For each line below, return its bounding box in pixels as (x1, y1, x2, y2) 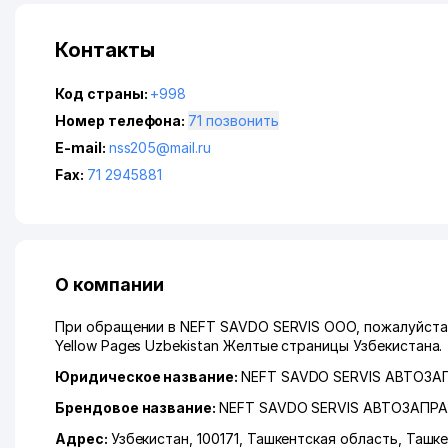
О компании (55, 274, 164, 295)
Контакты (55, 38, 155, 62)
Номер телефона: (55, 112, 189, 129)
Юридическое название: (55, 368, 241, 385)
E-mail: (55, 139, 109, 156)
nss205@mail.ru (108, 139, 211, 156)
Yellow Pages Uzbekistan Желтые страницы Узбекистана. (55, 337, 443, 354)
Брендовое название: (55, 399, 219, 416)
